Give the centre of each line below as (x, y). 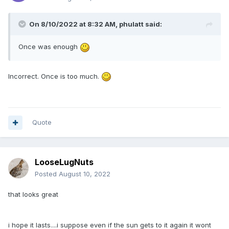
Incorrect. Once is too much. (55, 76)
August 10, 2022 (85, 174)
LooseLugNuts (64, 162)
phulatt (131, 24)
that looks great (34, 194)
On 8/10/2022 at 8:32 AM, (74, 24)
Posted (47, 174)
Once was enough (49, 47)
